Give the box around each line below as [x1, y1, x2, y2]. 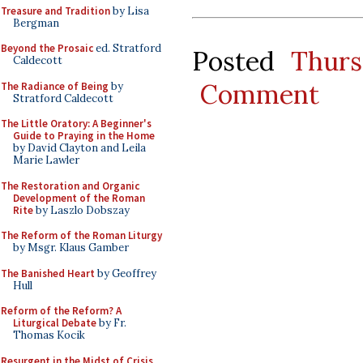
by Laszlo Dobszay [33, 203, 130, 217]
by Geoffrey [95, 266, 156, 280]
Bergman [13, 15, 59, 30]
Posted [192, 44, 291, 78]
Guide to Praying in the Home [13, 129, 155, 143]
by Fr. [96, 316, 126, 330]
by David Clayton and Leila [13, 141, 146, 155]
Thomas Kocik [13, 328, 85, 342]
